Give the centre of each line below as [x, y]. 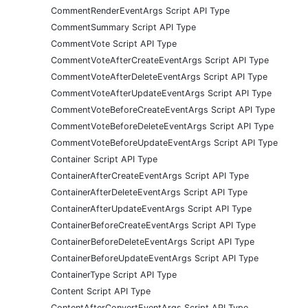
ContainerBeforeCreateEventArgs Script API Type [153, 225]
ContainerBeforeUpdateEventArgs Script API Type [155, 258]
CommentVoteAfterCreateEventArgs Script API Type [160, 60]
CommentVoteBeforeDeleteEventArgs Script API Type [162, 126]
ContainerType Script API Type [114, 274]
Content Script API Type [101, 291]
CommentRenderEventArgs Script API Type [140, 10]
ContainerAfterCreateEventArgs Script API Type [150, 175]
